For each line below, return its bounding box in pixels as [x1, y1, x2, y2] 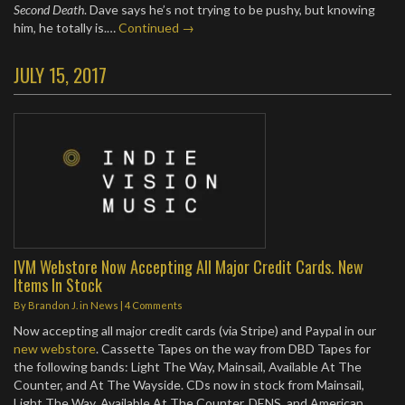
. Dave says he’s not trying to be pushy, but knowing [84, 2, 375, 17]
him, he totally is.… [14, 20, 118, 35]
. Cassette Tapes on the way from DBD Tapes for [96, 341, 371, 356]
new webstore [14, 341, 96, 356]
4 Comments [125, 299, 183, 311]
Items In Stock [14, 272, 102, 297]
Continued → [118, 20, 194, 35]
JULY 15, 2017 [14, 61, 107, 89]
